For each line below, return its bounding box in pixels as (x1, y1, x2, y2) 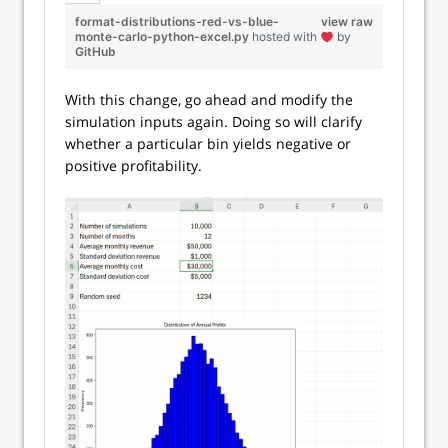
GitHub (75, 44, 116, 60)
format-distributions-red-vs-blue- (75, 14, 279, 30)
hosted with (252, 29, 320, 45)
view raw (321, 14, 373, 30)
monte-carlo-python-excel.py (75, 29, 252, 45)
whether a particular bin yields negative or (65, 134, 351, 154)
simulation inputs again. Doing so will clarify (65, 112, 362, 132)
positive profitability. (65, 156, 202, 176)
